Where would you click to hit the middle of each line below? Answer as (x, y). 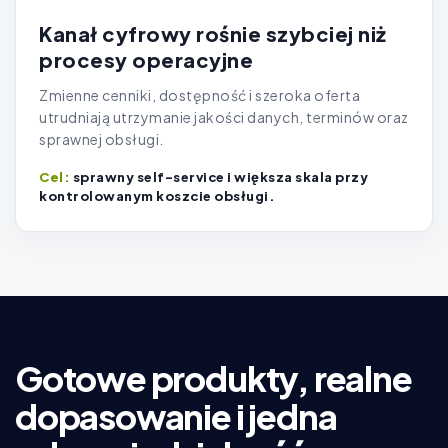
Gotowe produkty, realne (213, 379)
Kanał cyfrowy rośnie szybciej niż (213, 34)
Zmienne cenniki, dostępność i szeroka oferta (199, 95)
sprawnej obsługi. (101, 139)
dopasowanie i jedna (176, 417)
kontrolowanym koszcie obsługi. (157, 196)
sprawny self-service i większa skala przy (220, 177)
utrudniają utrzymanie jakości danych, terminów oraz (224, 117)
